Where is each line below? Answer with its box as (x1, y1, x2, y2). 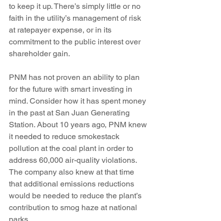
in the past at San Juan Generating (9, 108, 132, 117)
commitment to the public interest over (9, 37, 143, 46)
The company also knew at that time (9, 167, 136, 177)
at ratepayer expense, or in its (9, 25, 113, 35)
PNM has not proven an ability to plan (9, 73, 142, 82)
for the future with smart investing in (9, 84, 134, 94)
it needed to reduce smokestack (9, 132, 121, 141)
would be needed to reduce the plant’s (9, 191, 144, 200)
